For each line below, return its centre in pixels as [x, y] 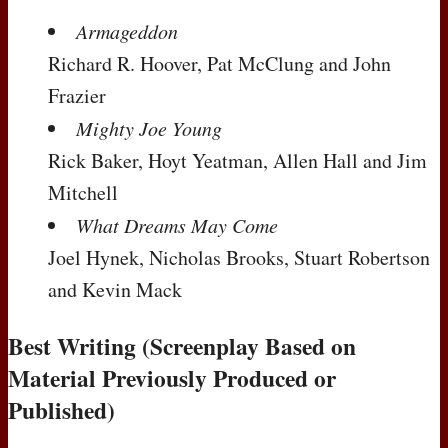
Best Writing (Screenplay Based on [182, 345]
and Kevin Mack [115, 290]
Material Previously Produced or [172, 377]
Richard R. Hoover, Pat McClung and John [219, 64]
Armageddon [127, 31]
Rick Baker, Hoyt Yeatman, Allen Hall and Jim [237, 161]
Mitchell [83, 193]
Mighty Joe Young [149, 128]
